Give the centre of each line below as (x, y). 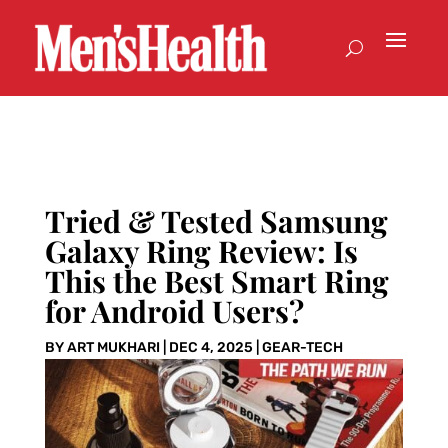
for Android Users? (174, 311)
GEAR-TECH (302, 348)
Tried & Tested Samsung (216, 221)
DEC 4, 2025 (210, 348)
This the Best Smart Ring (216, 281)
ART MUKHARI (113, 348)
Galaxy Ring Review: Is (201, 251)
